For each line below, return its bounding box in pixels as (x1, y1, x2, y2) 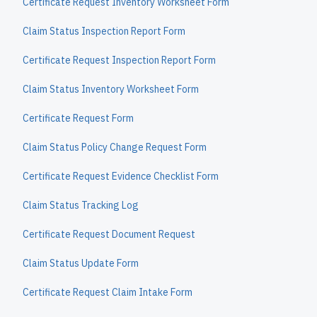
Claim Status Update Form (23, 257, 139, 270)
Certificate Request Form (23, 112, 134, 125)
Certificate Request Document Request (23, 228, 195, 241)
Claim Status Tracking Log (23, 199, 139, 212)
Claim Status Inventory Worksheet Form (23, 83, 199, 96)
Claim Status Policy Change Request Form (23, 141, 207, 154)
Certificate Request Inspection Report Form (23, 54, 216, 67)
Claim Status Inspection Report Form (23, 25, 185, 38)
